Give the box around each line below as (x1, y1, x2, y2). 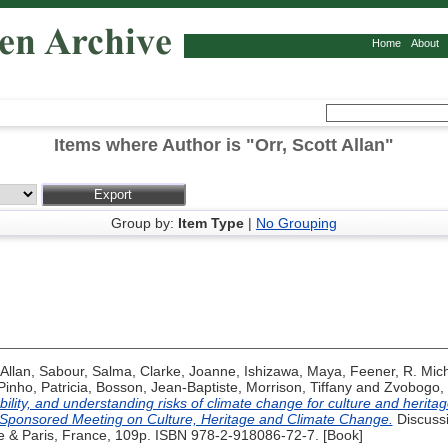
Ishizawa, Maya (243, 363, 342, 380)
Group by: (111, 215, 178, 232)
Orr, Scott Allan (255, 135, 385, 156)
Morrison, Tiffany (245, 379, 352, 396)
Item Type (178, 215, 244, 232)
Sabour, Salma (38, 363, 132, 380)
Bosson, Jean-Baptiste (95, 379, 238, 396)
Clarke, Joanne (139, 363, 236, 380)
